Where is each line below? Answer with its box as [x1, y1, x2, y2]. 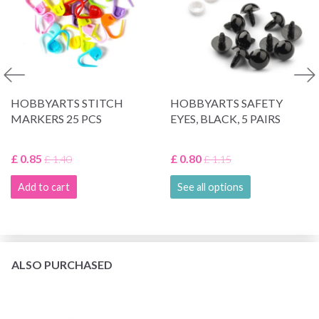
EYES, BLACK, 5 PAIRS [170, 111, 281, 125]
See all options [177, 180, 244, 193]
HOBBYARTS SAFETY [170, 95, 283, 110]
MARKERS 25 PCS [11, 111, 102, 125]
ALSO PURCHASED [11, 257, 113, 271]
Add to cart [18, 180, 70, 193]
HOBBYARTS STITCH [11, 95, 123, 110]
